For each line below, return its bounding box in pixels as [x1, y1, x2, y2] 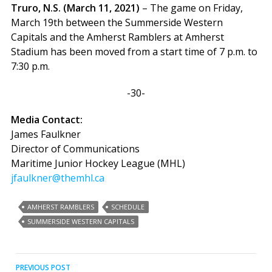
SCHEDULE [110, 202, 144, 212]
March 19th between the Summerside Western [10, 16, 223, 30]
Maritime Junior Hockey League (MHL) [10, 157, 185, 171]
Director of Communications [10, 142, 140, 156]
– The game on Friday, [139, 1, 243, 15]
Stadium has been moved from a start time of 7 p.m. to [10, 45, 257, 59]
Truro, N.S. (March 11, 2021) [10, 1, 140, 15]
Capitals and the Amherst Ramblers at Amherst [10, 30, 224, 44]
